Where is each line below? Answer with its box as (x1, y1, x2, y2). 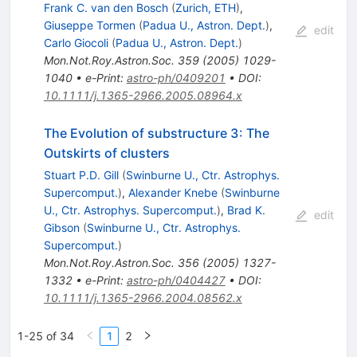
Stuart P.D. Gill (43, 168, 119, 182)
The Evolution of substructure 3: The (43, 125, 269, 142)
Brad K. (226, 203, 265, 218)
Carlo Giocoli (43, 36, 108, 50)
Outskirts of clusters (43, 145, 170, 162)
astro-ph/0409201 (126, 71, 226, 85)
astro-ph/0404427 (126, 273, 226, 288)
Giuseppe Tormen (43, 18, 135, 33)
